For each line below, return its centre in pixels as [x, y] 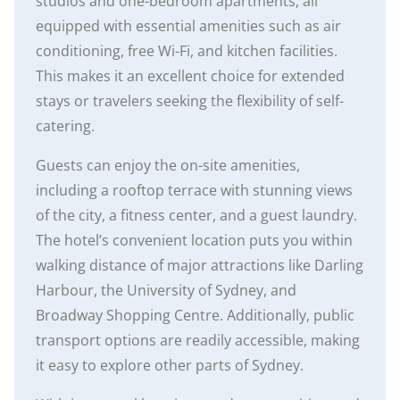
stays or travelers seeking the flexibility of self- [190, 101]
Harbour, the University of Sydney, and [166, 291]
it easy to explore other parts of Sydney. [170, 366]
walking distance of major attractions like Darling [200, 266]
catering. [65, 126]
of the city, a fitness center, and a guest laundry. [196, 216]
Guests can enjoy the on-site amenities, [168, 166]
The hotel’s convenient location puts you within [194, 241]
